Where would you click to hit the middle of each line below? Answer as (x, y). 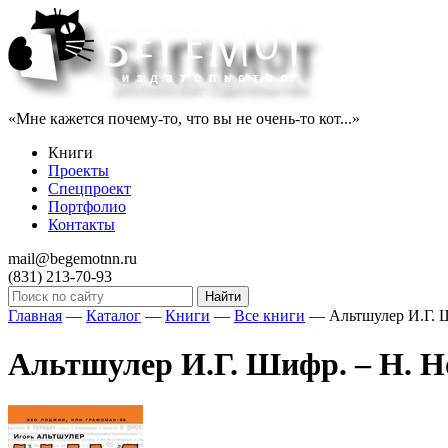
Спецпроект (89, 188)
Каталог (113, 315)
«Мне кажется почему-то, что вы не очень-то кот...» (184, 118)
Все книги (269, 315)
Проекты (78, 170)
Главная (35, 315)
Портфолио (87, 206)
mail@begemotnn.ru (72, 258)
